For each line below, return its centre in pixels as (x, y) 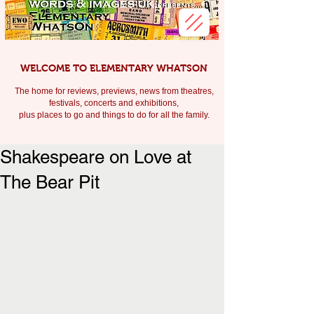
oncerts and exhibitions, (134, 103)
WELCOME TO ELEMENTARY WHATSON (114, 68)
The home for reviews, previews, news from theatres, (114, 91)
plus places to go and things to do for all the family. (115, 115)
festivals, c (69, 103)
